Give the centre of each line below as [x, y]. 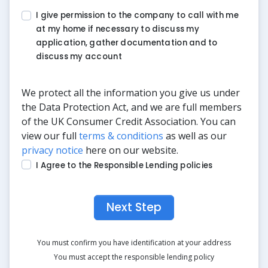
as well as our [195, 136]
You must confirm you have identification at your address [134, 242]
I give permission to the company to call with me [137, 15]
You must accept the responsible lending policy [134, 257]
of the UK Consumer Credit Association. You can [129, 122]
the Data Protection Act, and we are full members [132, 107]
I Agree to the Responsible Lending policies [124, 166]
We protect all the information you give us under [131, 93]
